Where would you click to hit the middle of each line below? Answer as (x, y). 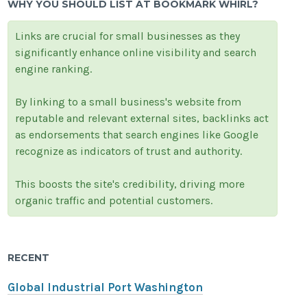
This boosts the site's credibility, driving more (130, 184)
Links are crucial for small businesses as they (128, 36)
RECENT (29, 258)
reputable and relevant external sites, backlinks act (142, 119)
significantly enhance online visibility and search (136, 53)
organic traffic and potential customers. (114, 201)
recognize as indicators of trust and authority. (129, 151)
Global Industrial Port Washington (106, 288)
